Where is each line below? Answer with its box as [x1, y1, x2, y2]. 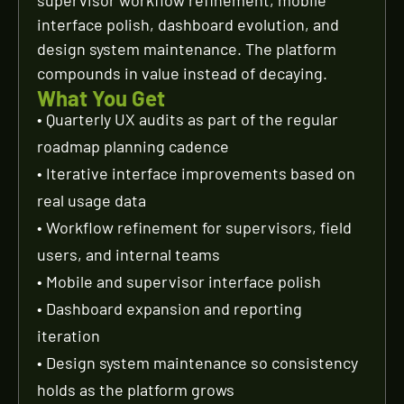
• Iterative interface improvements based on [37, 163, 355, 183]
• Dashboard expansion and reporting [37, 298, 302, 318]
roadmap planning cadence [37, 136, 229, 156]
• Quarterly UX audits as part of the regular [37, 109, 338, 129]
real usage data [37, 190, 146, 210]
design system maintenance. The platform [37, 39, 336, 59]
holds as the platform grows [37, 380, 234, 399]
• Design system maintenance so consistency [37, 353, 358, 372]
